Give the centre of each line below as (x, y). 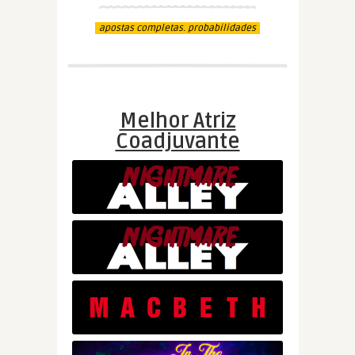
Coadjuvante (177, 141)
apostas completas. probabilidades (177, 28)
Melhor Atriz (177, 121)
